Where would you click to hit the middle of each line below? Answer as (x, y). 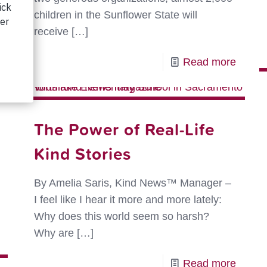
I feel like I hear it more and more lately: (128, 200)
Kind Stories (82, 153)
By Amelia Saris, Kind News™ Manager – (132, 183)
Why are (54, 233)
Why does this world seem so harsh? (121, 216)
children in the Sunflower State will (115, 15)
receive (51, 32)
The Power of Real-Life (124, 129)
